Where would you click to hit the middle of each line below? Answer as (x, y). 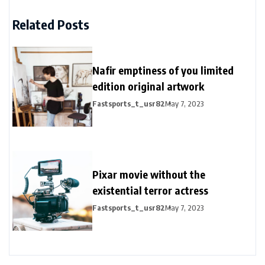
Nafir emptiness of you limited (163, 70)
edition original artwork (148, 86)
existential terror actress (150, 190)
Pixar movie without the (149, 174)
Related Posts (51, 25)
